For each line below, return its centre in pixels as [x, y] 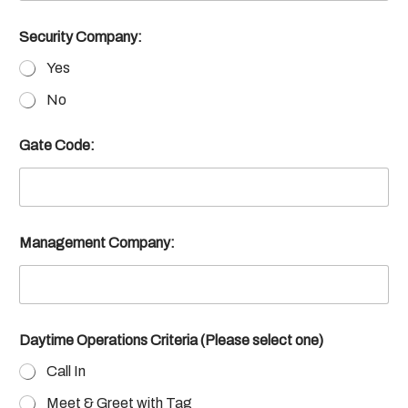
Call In [66, 371]
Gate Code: [57, 145]
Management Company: [97, 242]
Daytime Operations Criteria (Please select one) [171, 340]
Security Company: [81, 36]
